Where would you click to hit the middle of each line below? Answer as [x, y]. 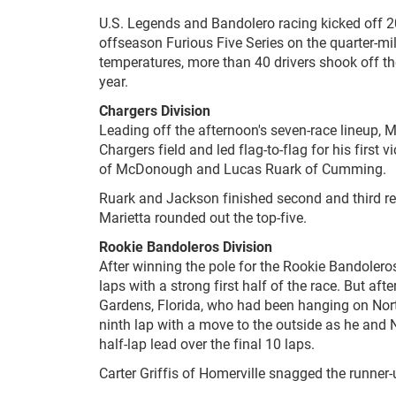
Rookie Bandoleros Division [186, 247]
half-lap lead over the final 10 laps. [207, 344]
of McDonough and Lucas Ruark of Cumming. [243, 169]
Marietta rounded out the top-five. [203, 217]
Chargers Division [155, 110]
